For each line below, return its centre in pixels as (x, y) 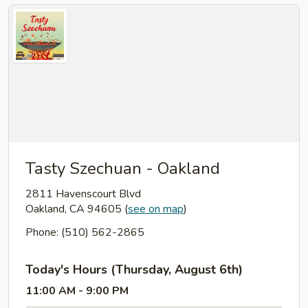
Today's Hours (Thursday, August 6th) (134, 269)
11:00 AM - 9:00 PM (77, 291)
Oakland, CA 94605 (75, 209)
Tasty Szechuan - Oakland (123, 168)
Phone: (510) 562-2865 (85, 232)
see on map (156, 209)
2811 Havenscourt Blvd (83, 194)
